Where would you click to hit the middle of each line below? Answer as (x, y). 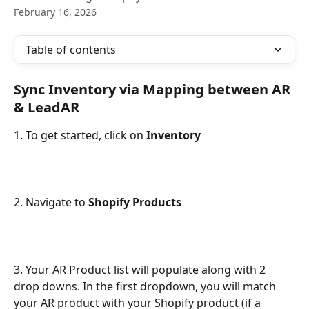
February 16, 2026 (55, 12)
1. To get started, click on (80, 135)
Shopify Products (135, 202)
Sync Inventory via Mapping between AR (154, 89)
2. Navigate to (51, 202)
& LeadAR (47, 107)
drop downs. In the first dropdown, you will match (146, 286)
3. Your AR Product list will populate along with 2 (141, 269)
